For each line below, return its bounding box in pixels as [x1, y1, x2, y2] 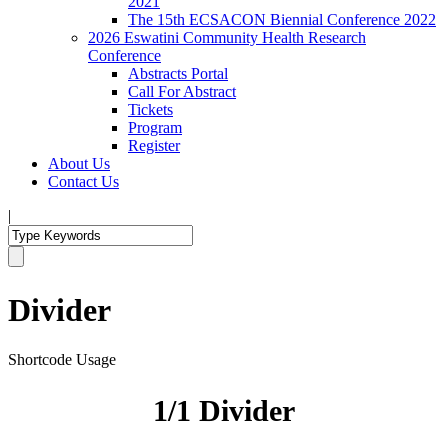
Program [128, 119, 182, 136]
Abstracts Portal [128, 65, 228, 82]
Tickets [128, 101, 173, 118]
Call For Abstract [128, 83, 236, 100]
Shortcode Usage [8, 350, 116, 368]
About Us [48, 155, 110, 172]
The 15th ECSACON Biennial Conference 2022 [128, 11, 436, 28]
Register [128, 137, 180, 154]
